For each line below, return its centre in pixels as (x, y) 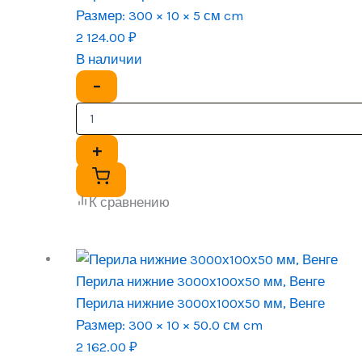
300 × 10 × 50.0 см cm (195, 324)
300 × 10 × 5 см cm (185, 15)
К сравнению (130, 202)
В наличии (109, 59)
